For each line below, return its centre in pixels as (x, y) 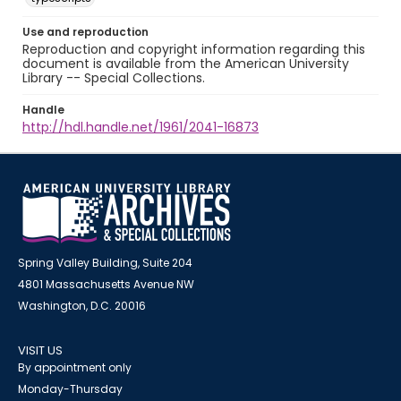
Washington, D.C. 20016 (82, 306)
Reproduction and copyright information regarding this (194, 49)
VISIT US (40, 350)
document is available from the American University (186, 64)
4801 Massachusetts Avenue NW (106, 284)
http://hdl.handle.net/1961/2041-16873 (141, 127)
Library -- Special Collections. (114, 78)
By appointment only (75, 367)
